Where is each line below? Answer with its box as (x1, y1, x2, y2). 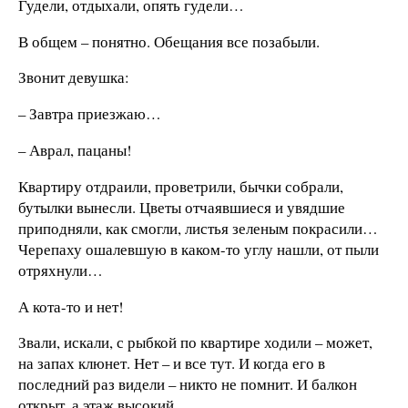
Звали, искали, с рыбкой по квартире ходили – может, (18, 331, 372, 353)
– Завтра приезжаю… (18, 103, 161, 125)
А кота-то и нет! (18, 295, 124, 317)
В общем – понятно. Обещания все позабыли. (18, 30, 320, 52)
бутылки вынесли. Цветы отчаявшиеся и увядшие (18, 196, 345, 218)
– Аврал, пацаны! (18, 139, 132, 161)
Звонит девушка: (18, 66, 129, 88)
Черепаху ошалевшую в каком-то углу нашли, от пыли (18, 238, 379, 260)
